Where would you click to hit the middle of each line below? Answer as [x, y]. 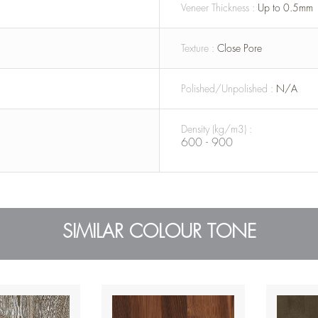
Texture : [199, 49]
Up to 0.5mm [285, 8]
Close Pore [240, 49]
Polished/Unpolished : [229, 89]
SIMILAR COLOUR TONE [159, 232]
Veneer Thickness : [219, 8]
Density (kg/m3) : [216, 130]
